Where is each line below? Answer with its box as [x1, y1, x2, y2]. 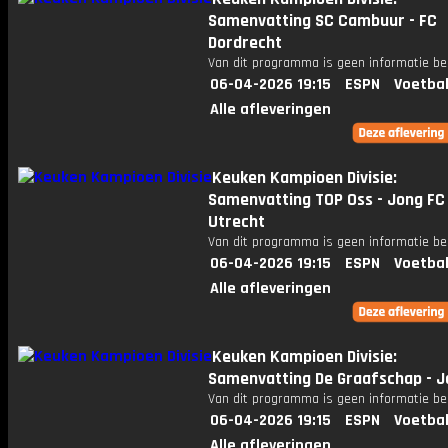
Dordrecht [208, 32, 282, 54]
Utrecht [208, 211, 265, 233]
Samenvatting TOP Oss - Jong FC [208, 189, 445, 211]
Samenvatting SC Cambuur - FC [208, 10, 437, 32]
